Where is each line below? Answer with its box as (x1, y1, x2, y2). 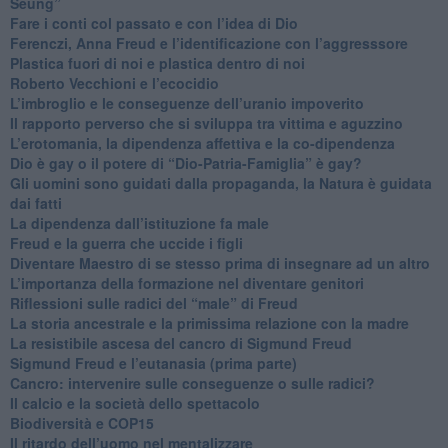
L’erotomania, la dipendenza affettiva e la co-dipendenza (9, 132, 395, 153)
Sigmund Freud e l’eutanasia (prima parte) (9, 352, 297, 373)
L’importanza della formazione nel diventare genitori (9, 272, 364, 293)
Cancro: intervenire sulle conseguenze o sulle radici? (9, 372, 375, 393)
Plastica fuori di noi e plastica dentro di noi (9, 52, 305, 73)
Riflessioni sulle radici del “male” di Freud (9, 292, 298, 313)
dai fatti (9, 192, 62, 213)
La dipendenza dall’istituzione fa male (9, 212, 269, 233)
